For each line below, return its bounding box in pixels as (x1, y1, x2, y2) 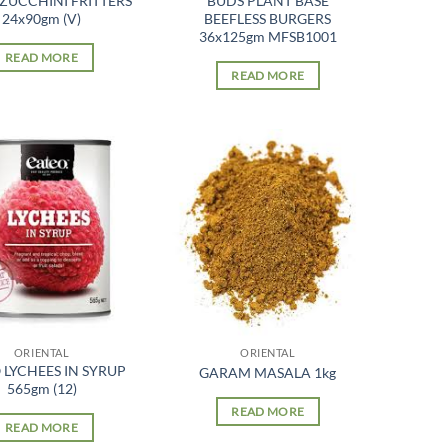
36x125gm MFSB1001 (198, 27, 337, 45)
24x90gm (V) (2, 9, 82, 27)
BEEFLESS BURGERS (204, 9, 332, 27)
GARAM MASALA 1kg (199, 363, 337, 381)
